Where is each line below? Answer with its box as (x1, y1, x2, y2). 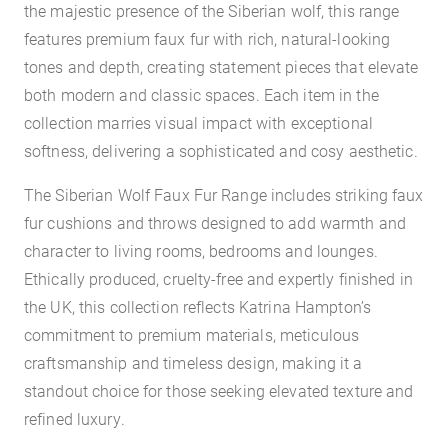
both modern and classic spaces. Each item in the (24, 84, 379, 105)
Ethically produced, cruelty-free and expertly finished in (24, 268, 413, 289)
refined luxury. (24, 408, 125, 429)
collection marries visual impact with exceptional (24, 112, 373, 133)
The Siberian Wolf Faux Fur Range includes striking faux (24, 184, 424, 205)
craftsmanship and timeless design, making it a (24, 352, 363, 373)
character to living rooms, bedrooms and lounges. (24, 240, 378, 261)
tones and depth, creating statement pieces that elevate (24, 56, 419, 77)
